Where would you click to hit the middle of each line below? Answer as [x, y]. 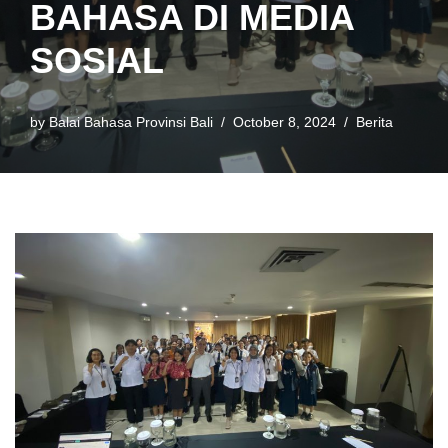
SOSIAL [97, 60]
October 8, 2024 [284, 122]
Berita [374, 122]
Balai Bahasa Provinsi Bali [131, 122]
